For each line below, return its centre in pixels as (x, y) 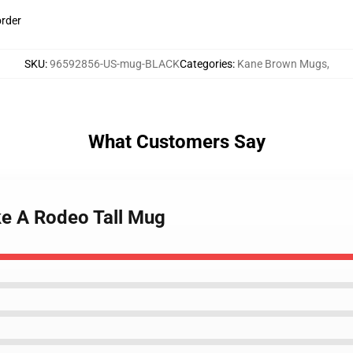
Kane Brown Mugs (282, 64)
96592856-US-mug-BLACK (114, 64)
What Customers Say (176, 142)
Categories (206, 64)
